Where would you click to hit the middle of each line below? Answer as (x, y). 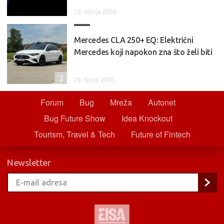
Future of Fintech (160, 134)
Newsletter (29, 162)
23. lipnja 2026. (95, 79)
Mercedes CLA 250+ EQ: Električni (134, 40)
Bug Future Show (74, 118)
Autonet (162, 102)
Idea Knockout (147, 118)
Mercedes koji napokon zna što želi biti (143, 52)
